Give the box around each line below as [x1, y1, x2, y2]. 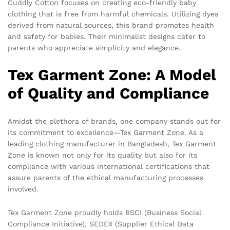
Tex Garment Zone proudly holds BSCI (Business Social [8, 208, 201, 217]
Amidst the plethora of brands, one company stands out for [8, 117, 221, 126]
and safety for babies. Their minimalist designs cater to [8, 32, 205, 41]
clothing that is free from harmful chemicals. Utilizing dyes [8, 9, 218, 18]
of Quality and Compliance [8, 84, 209, 103]
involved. [8, 185, 39, 194]
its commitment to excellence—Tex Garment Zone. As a [8, 128, 203, 137]
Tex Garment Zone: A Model [8, 66, 216, 84]
